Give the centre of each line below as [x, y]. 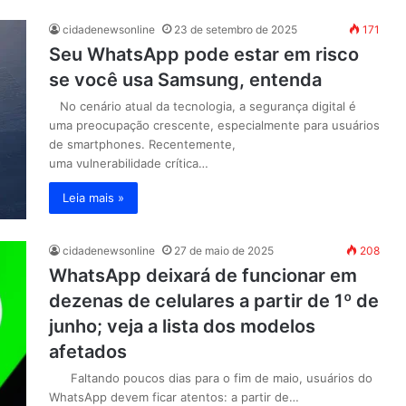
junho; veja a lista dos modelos [182, 326]
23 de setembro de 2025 [236, 29]
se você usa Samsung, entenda [185, 80]
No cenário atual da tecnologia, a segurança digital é [203, 106]
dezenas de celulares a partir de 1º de [214, 301]
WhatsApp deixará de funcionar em [203, 275]
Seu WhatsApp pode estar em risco [204, 54]
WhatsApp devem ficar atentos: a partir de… [174, 397]
